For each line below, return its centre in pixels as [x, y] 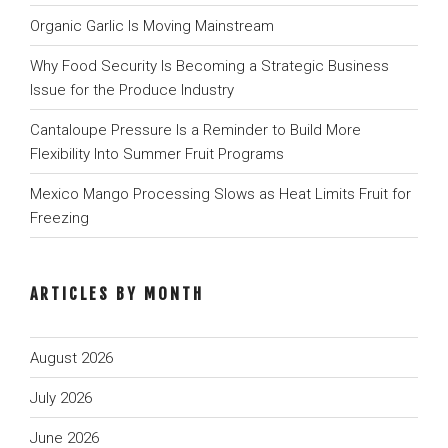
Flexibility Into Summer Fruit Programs [157, 153]
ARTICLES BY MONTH [117, 294]
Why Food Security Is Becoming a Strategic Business [209, 65]
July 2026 [61, 397]
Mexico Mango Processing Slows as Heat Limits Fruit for [220, 193]
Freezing [59, 217]
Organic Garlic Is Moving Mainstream [152, 25]
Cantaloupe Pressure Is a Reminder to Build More [195, 129]
